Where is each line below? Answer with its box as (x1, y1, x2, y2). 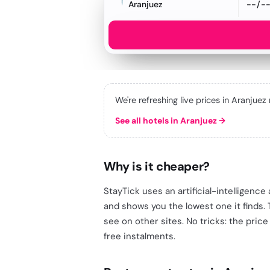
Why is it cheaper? (104, 159, 210, 174)
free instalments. (104, 230, 175, 242)
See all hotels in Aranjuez (115, 115, 217, 126)
